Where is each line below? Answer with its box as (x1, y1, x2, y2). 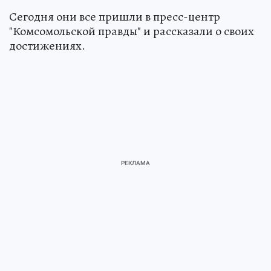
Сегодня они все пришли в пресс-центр (9, 8, 220, 25)
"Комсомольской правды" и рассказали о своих (9, 23, 254, 39)
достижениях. (9, 38, 85, 54)
